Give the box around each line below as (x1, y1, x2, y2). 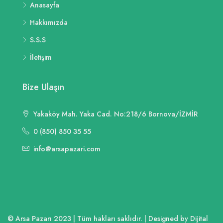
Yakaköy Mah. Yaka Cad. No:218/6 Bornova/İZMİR (31, 109, 198, 119)
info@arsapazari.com (33, 144, 101, 154)
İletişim (30, 52, 52, 63)
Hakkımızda (30, 17, 68, 28)
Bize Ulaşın (22, 81, 64, 94)
